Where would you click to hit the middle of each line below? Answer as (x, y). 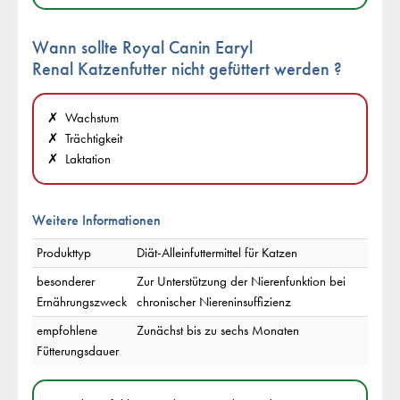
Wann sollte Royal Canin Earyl (142, 48)
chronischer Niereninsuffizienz (213, 302)
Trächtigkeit (94, 139)
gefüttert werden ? (273, 69)
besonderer (65, 282)
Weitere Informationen (96, 221)
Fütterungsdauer (77, 351)
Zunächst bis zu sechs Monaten (217, 331)
